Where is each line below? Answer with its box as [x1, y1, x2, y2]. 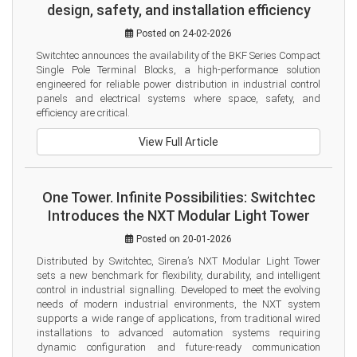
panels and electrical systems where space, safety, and [37, 92, 320, 104]
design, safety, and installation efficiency [46, 2, 311, 18]
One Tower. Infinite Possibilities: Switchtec [41, 189, 316, 206]
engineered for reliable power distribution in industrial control [37, 78, 320, 90]
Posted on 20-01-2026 [134, 233, 232, 245]
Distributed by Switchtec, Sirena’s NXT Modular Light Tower [37, 255, 320, 267]
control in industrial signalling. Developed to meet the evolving [37, 284, 320, 296]
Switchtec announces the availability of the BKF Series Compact [37, 49, 320, 61]
